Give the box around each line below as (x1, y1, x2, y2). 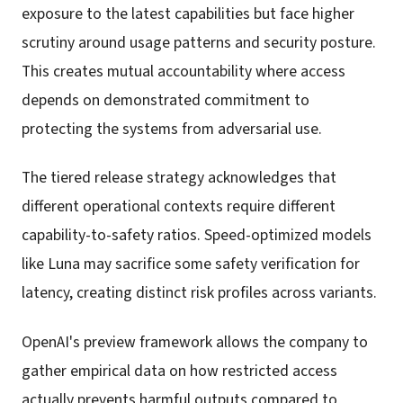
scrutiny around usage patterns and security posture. (22, 31, 376, 54)
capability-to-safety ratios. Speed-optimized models (22, 224, 372, 247)
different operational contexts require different (22, 195, 336, 219)
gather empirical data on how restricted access (22, 359, 337, 382)
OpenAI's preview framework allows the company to (22, 330, 368, 354)
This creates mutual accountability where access (22, 60, 345, 83)
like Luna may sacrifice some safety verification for (22, 253, 360, 276)
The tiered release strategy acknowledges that (22, 166, 336, 190)
